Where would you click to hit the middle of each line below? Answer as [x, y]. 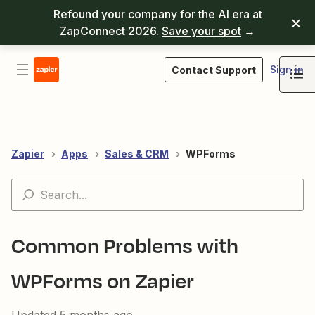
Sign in [287, 69]
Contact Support [214, 70]
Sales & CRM [137, 154]
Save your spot [201, 31]
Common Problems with [125, 245]
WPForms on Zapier [103, 280]
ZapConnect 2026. [111, 31]
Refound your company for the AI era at [157, 14]
